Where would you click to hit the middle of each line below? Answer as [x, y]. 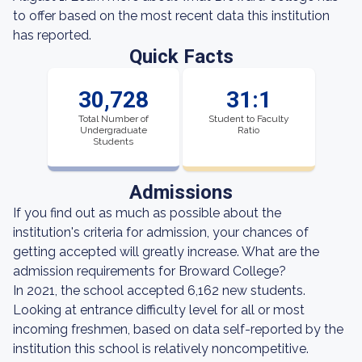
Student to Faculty [248, 119]
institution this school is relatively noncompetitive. [161, 349]
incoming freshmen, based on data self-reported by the [178, 329]
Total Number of [113, 119]
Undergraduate [113, 130]
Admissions [181, 192]
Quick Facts [181, 57]
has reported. [52, 35]
